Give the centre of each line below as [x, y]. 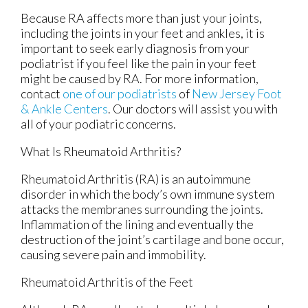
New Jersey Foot [237, 94]
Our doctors [145, 109]
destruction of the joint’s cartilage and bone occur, [152, 240]
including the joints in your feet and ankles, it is [143, 33]
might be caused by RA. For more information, [140, 79]
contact [42, 94]
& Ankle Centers [64, 109]
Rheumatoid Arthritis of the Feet [107, 282]
